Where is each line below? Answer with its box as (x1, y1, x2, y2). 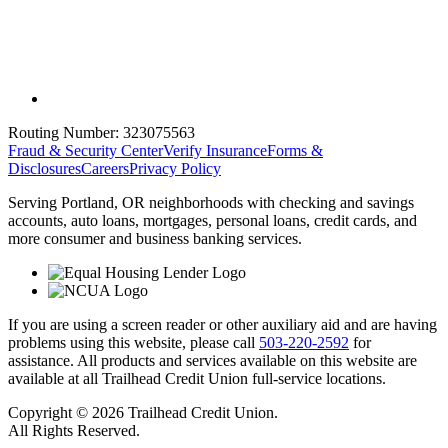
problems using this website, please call (8, 334, 259, 352)
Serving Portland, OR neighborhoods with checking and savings (8, 194, 414, 212)
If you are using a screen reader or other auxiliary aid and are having (8, 316, 437, 334)
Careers (81, 160, 129, 178)
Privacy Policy (129, 160, 221, 178)
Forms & (267, 142, 323, 160)
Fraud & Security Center (8, 142, 163, 160)
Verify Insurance (163, 142, 267, 160)
